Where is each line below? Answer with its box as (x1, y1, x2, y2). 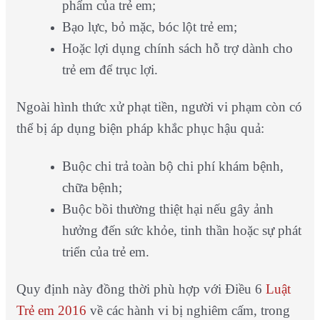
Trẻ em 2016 (16, 303, 86, 319)
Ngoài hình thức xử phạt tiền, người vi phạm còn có (16, 99, 302, 114)
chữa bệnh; (61, 180, 122, 196)
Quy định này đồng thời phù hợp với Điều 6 (16, 281, 266, 297)
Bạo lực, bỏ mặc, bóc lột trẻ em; (61, 19, 237, 35)
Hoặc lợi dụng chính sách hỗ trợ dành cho (61, 41, 293, 56)
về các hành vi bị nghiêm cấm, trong (86, 303, 290, 319)
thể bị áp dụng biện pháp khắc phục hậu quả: (16, 121, 264, 136)
